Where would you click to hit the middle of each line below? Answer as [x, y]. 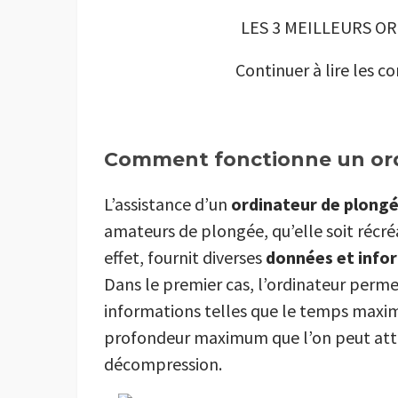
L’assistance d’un [167, 204]
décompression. [163, 364]
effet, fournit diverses [185, 258]
